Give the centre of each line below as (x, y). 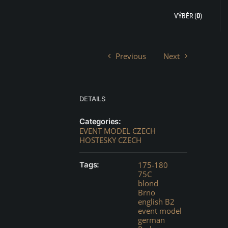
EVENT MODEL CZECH (118, 131)
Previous (131, 56)
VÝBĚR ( (185, 16)
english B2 (156, 202)
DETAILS (92, 99)
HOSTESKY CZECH (111, 140)
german (152, 220)
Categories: (100, 121)
